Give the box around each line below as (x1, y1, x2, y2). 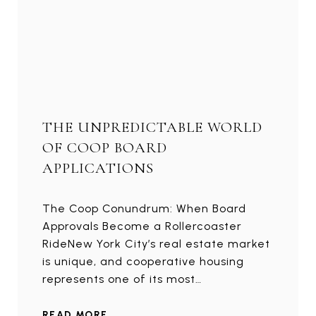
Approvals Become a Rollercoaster (42, 219, 242, 233)
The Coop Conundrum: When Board (42, 202, 246, 216)
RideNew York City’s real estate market (42, 237, 270, 251)
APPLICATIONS (42, 159, 154, 178)
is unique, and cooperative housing (42, 255, 244, 269)
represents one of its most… (42, 272, 202, 286)
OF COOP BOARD (42, 139, 167, 157)
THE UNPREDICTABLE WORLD (42, 119, 262, 137)
